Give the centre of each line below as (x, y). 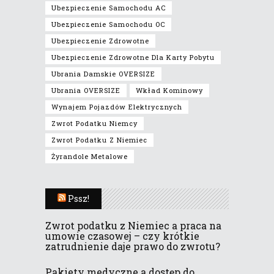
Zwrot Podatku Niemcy (94, 123)
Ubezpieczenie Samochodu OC (108, 24)
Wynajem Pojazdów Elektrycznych (117, 106)
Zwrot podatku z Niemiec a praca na (133, 225)
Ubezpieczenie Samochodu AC (109, 7)
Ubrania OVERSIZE (86, 90)
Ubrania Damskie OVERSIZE (103, 73)
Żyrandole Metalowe (90, 156)
